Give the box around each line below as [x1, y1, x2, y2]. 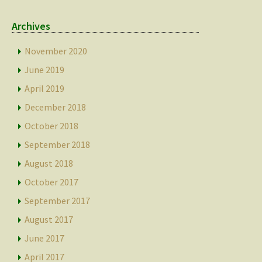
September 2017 [25, 195, 91, 206]
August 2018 [25, 157, 74, 169]
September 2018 [25, 139, 91, 150]
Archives [12, 19, 50, 33]
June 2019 [25, 64, 65, 75]
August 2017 [25, 213, 74, 225]
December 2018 [25, 101, 87, 113]
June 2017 [25, 232, 65, 244]
